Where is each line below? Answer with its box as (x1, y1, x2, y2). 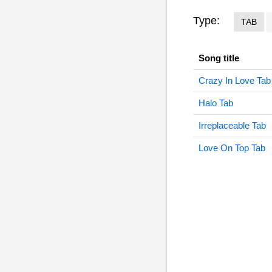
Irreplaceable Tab (198, 120, 266, 131)
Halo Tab (198, 98, 233, 108)
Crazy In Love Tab (198, 75, 271, 86)
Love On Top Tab (198, 143, 265, 153)
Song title (198, 53, 239, 63)
